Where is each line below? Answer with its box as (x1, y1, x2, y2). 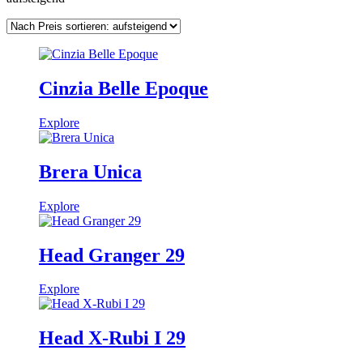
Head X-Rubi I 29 (39, 327, 186, 349)
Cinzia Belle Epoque (39, 77, 208, 99)
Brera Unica (39, 160, 142, 182)
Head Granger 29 (39, 244, 185, 266)
